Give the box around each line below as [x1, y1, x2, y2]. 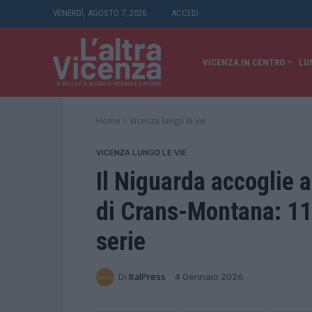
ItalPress [129, 270, 166, 283]
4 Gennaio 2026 [175, 272, 243, 283]
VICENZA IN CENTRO [202, 57, 285, 68]
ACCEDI [171, 8, 198, 18]
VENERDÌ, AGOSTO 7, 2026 [53, 8, 146, 18]
